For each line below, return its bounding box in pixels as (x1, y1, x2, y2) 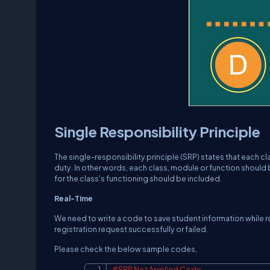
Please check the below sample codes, (54, 244, 197, 254)
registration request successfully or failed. (54, 224, 208, 234)
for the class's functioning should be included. (54, 174, 222, 183)
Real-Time (54, 193, 93, 203)
